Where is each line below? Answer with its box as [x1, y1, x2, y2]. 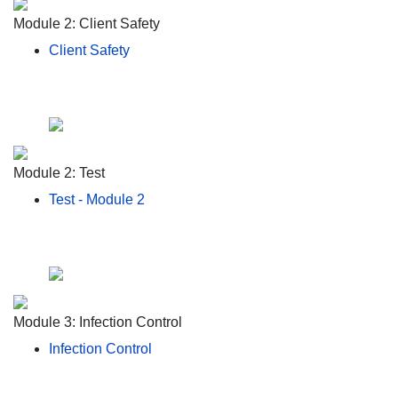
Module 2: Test [13, 164, 105, 180]
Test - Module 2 [49, 191, 145, 207]
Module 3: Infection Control [13, 314, 182, 330]
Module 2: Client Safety [13, 15, 160, 31]
